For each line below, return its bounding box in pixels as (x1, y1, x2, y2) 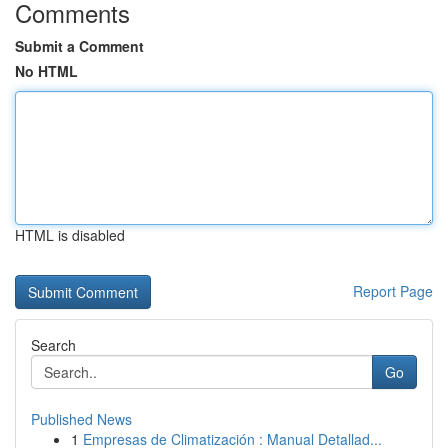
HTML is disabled (15, 225, 125, 245)
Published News (31, 409, 132, 429)
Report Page (353, 281, 433, 301)
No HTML (15, 61, 78, 81)
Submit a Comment (15, 36, 144, 56)
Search (31, 335, 76, 355)
